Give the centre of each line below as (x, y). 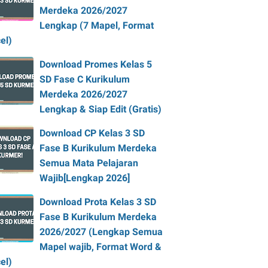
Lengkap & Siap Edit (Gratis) (100, 109)
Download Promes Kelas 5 (96, 64)
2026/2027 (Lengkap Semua (101, 232)
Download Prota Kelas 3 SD (98, 202)
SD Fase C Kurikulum (85, 79)
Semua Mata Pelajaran (89, 163)
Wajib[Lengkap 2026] (85, 178)
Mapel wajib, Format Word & (100, 247)
